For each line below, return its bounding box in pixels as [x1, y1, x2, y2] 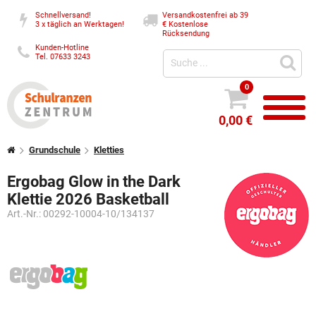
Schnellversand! [35, 11, 92, 20]
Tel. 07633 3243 [35, 52, 91, 61]
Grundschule [29, 145, 80, 155]
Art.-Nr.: [7, 208, 43, 220]
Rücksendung [162, 29, 210, 38]
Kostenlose [169, 20, 209, 29]
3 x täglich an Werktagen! [35, 20, 125, 29]
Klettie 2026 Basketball [7, 190, 169, 208]
